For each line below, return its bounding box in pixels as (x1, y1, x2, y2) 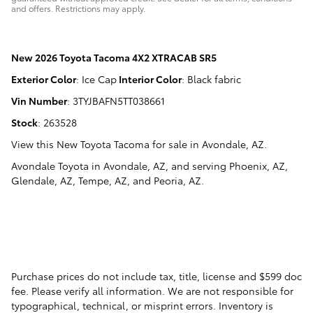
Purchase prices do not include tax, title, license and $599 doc (11, 268, 302, 283)
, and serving (166, 158, 229, 173)
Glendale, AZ (11, 173, 73, 187)
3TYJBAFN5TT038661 (73, 93, 165, 108)
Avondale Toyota (11, 158, 89, 173)
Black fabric (187, 71, 241, 86)
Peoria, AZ (154, 173, 201, 187)
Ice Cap (82, 71, 117, 86)
